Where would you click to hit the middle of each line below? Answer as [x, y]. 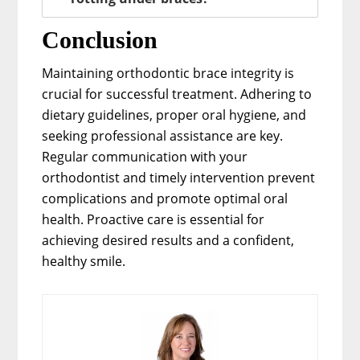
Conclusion [100, 39]
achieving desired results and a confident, [168, 240]
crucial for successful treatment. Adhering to [177, 94]
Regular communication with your [145, 156]
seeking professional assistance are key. [163, 135]
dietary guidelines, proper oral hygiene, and [174, 115]
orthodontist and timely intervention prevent [179, 177]
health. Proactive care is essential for [153, 219]
